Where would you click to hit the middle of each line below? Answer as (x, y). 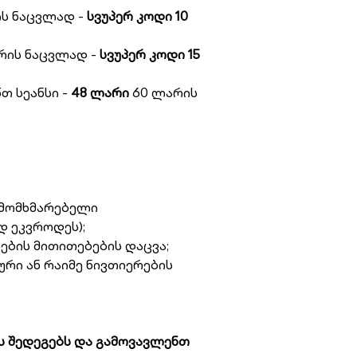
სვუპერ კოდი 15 (148, 54)
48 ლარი (98, 92)
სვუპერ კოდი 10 (135, 16)
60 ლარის (163, 92)
